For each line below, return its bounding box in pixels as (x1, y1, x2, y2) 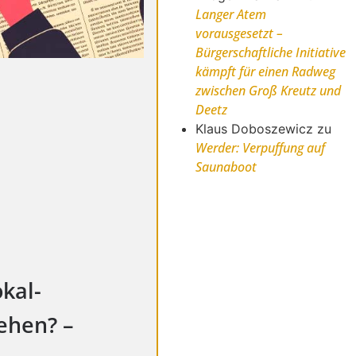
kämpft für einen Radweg (195, 63, 336, 81)
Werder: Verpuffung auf (195, 139, 326, 157)
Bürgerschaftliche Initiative (195, 44, 346, 62)
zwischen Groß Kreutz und (195, 82, 342, 100)
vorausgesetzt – (195, 25, 284, 43)
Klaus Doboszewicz (195, 121, 314, 137)
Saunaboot (195, 158, 257, 176)
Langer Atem (195, 6, 267, 24)
